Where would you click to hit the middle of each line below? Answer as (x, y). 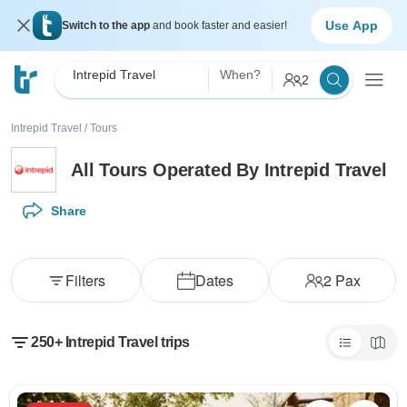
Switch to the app (107, 25)
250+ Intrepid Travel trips (110, 342)
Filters (85, 280)
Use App (352, 25)
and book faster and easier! (220, 25)
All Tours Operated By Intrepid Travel (229, 169)
